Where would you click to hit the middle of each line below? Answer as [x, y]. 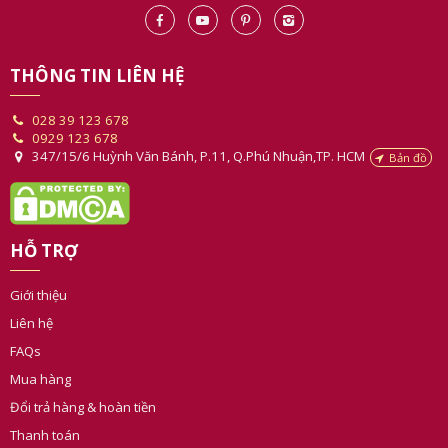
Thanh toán [45, 413]
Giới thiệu [38, 273]
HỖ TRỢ [44, 229]
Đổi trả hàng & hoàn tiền [83, 385]
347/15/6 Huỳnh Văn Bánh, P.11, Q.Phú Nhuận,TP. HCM [198, 134]
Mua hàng [40, 357]
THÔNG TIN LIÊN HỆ [97, 54]
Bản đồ [407, 135]
